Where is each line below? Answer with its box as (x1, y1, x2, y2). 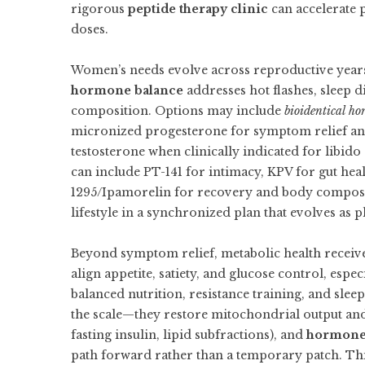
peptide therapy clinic (128, 2, 268, 16)
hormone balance (71, 83, 183, 98)
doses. (71, 22, 108, 37)
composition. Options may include (71, 103, 284, 118)
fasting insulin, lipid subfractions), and (71, 328, 306, 342)
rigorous (71, 2, 128, 16)
